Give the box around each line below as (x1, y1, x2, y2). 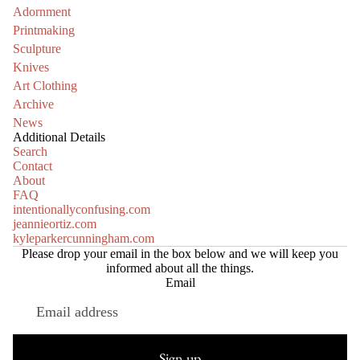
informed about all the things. (106, 261, 254, 276)
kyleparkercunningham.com (13, 231, 154, 246)
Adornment (13, 5, 71, 19)
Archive (13, 97, 54, 112)
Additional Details (13, 130, 105, 145)
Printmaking (13, 23, 75, 38)
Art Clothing (13, 79, 77, 93)
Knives (13, 60, 49, 75)
